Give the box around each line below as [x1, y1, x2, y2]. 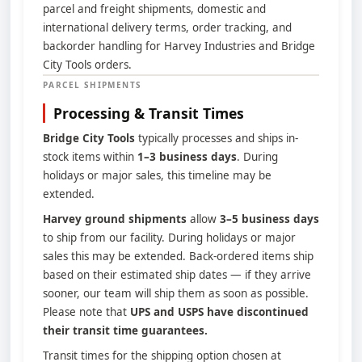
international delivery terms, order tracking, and [43, 20, 292, 35]
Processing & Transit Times [53, 103, 244, 123]
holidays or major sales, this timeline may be [43, 168, 271, 183]
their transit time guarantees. [43, 323, 208, 338]
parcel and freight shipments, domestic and [43, 2, 266, 16]
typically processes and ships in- [135, 131, 298, 145]
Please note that [43, 305, 130, 319]
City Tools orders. [43, 57, 132, 72]
